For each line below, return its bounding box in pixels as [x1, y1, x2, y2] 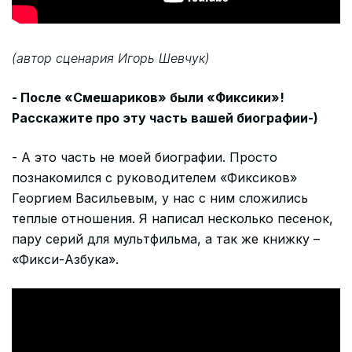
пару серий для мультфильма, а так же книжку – [12, 230, 320, 247]
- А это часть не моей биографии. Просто [12, 148, 277, 165]
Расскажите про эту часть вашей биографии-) [12, 109, 318, 126]
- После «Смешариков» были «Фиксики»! [12, 89, 284, 105]
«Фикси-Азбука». [12, 251, 119, 267]
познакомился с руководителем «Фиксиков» [12, 169, 297, 185]
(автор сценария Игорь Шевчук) [12, 49, 210, 66]
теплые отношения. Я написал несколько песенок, [12, 210, 333, 226]
